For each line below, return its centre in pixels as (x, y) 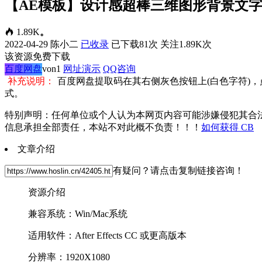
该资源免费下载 (37, 56)
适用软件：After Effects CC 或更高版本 (107, 235)
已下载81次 (135, 44)
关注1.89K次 (186, 44)
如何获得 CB (227, 127)
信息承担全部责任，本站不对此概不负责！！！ (103, 127)
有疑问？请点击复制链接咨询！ (178, 170)
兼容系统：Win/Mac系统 (78, 213)
